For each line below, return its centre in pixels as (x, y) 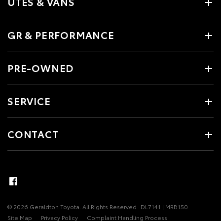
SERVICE (29, 101)
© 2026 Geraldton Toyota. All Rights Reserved (72, 207)
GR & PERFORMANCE (61, 35)
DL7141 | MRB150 (164, 207)
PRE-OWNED (41, 68)
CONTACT (33, 134)
